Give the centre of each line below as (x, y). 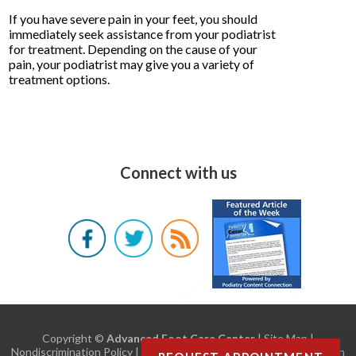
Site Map (286, 338)
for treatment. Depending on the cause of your (133, 48)
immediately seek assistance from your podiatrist (143, 33)
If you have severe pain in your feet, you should (133, 18)
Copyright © (74, 338)
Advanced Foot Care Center (181, 338)
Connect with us (178, 172)
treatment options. (60, 79)
